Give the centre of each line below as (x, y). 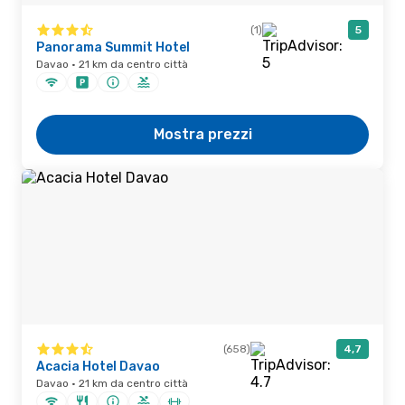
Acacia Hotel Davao (98, 367)
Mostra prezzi (202, 134)
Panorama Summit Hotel (113, 47)
